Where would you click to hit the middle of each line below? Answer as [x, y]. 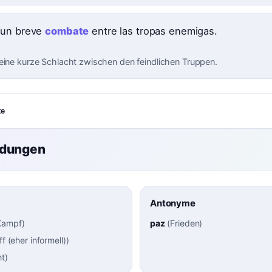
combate [67, 31]
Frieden [185, 223]
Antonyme [173, 203]
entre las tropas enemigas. [153, 31]
